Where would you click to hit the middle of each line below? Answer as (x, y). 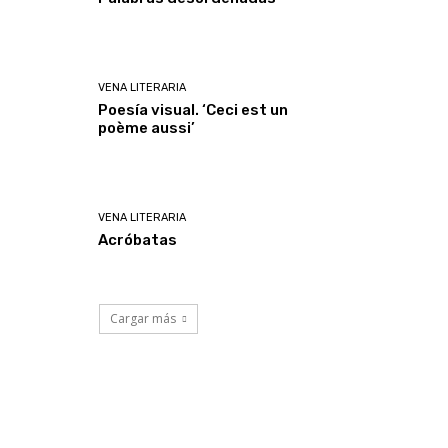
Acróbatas (138, 240)
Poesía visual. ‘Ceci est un (193, 109)
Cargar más (142, 319)
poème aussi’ (147, 127)
